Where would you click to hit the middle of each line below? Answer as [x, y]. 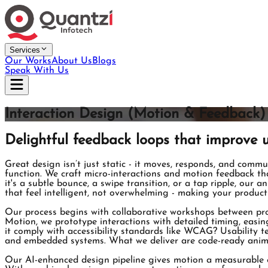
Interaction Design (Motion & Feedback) [135, 115]
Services [25, 50]
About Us [72, 61]
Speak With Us [37, 71]
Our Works [28, 61]
